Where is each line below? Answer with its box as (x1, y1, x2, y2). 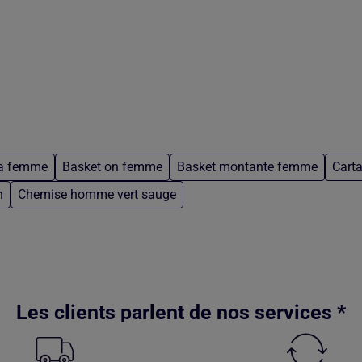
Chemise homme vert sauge (18, 187, 176, 203)
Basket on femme (62, 159, 162, 175)
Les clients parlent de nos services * (16, 301, 346, 325)
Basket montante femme (177, 159, 318, 175)
